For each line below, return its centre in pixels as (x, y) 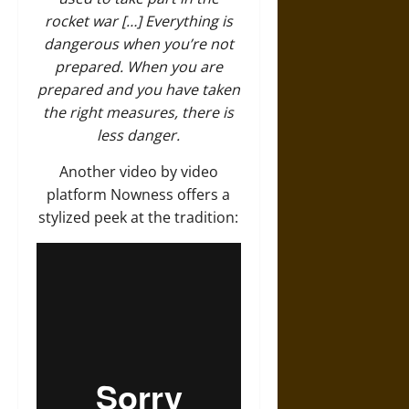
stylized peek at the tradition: (139, 217)
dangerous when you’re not (138, 43)
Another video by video (138, 171)
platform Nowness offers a (139, 194)
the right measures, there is (139, 112)
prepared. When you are (138, 66)
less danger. (139, 135)
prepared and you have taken (138, 89)
